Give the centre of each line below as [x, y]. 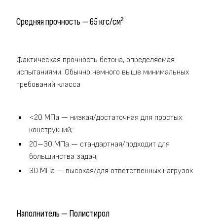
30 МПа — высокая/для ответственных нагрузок [111, 171]
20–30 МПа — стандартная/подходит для [99, 144]
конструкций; [51, 130]
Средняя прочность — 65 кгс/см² [70, 22]
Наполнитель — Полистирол [63, 214]
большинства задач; [63, 156]
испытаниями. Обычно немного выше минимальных [103, 72]
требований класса [48, 84]
